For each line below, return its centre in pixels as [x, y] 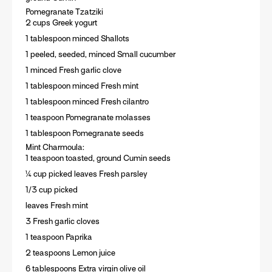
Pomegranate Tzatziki [64, 12]
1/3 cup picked [51, 190]
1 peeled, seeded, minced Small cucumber [100, 55]
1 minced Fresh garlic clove [73, 70]
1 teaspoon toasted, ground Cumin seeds [98, 158]
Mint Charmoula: [55, 148]
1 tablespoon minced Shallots [77, 39]
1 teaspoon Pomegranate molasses [88, 118]
